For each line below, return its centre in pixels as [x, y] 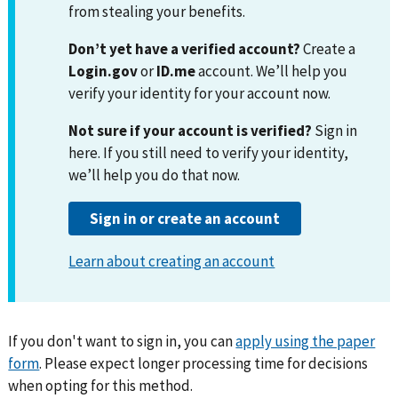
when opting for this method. [101, 386]
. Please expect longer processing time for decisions [204, 364]
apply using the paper [306, 342]
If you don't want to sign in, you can [121, 342]
